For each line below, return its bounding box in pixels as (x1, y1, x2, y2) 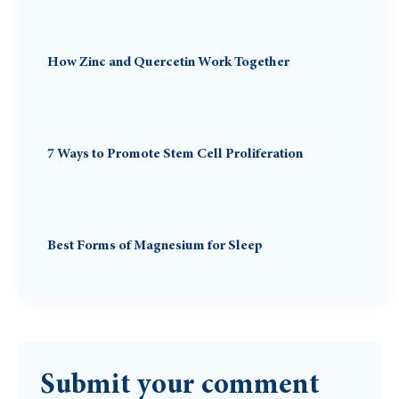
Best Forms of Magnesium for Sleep (47, 239, 263, 253)
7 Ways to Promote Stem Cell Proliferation (47, 147, 303, 161)
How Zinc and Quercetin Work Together (47, 55, 289, 69)
